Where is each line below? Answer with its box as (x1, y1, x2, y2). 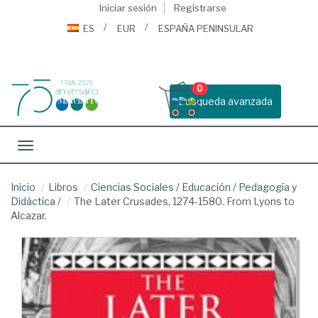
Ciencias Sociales (91, 181, 174, 193)
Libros (48, 181, 78, 193)
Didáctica (11, 195, 55, 207)
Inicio (11, 181, 35, 193)
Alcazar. (11, 209, 47, 221)
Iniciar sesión (99, 2, 157, 13)
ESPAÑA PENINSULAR (158, 23, 253, 34)
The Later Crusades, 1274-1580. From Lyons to (74, 195, 295, 207)
